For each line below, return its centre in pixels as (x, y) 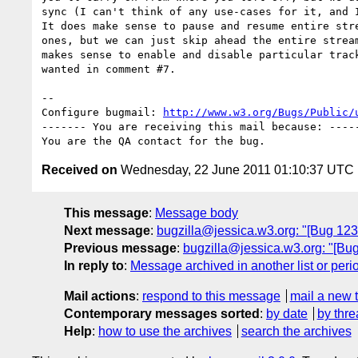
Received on (80, 169)
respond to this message (211, 296)
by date (287, 313)
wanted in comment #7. (109, 69)
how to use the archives (165, 331)
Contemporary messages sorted (162, 313)
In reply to (94, 265)
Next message (107, 230)
